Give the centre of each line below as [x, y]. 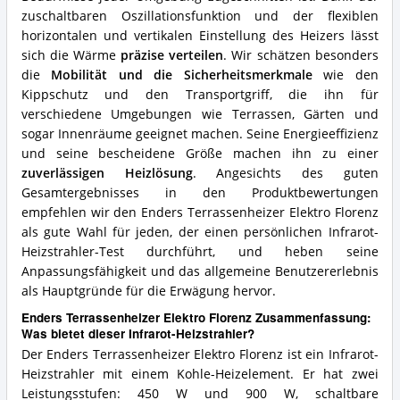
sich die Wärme [71, 56]
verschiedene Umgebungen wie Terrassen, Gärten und [200, 115]
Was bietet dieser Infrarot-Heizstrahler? [137, 333]
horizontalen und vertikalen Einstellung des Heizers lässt [200, 36]
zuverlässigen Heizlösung [107, 174]
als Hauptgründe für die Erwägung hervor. [148, 292]
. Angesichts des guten [285, 174]
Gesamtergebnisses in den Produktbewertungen [200, 193]
